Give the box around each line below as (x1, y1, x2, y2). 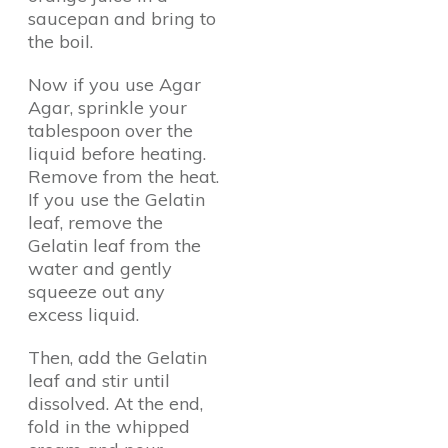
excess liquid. (28, 303, 139, 326)
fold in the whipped (28, 415, 190, 438)
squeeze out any (28, 280, 165, 303)
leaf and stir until (28, 369, 170, 392)
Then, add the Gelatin (28, 346, 207, 369)
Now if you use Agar (28, 73, 201, 96)
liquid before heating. (28, 142, 206, 165)
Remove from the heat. (28, 165, 219, 188)
